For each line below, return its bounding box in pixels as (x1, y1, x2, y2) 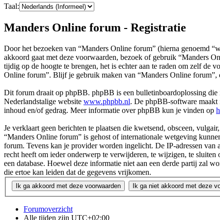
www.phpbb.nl (83, 97, 130, 106)
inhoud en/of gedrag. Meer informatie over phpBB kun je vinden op (4, 106, 216, 115)
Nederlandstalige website (4, 97, 83, 106)
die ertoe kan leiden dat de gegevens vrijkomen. (4, 168, 151, 177)
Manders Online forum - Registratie (4, 21, 186, 34)
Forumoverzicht (24, 204, 73, 213)
